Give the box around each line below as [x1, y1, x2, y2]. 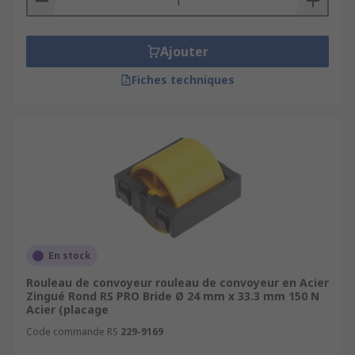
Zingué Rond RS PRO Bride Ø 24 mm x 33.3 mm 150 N [26, 288, 319, 303]
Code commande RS [26, 325, 118, 338]
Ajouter [159, 43, 208, 60]
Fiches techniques [132, 72, 235, 87]
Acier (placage [26, 302, 109, 317]
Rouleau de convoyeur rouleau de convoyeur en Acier [26, 275, 329, 290]
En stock [48, 249, 91, 262]
